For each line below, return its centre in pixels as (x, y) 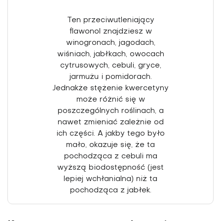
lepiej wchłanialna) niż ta (110, 179)
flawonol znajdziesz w (110, 31)
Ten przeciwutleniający (110, 20)
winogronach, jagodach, (110, 43)
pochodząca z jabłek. (110, 190)
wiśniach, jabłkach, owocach (110, 54)
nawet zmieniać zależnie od (110, 122)
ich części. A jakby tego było (110, 133)
